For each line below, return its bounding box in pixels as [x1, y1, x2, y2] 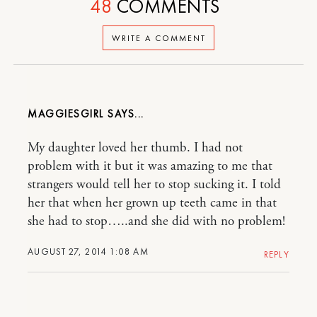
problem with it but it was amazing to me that [28, 158, 272, 175]
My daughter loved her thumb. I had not [28, 139, 243, 156]
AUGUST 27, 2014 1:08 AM [28, 246, 149, 258]
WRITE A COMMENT [111, 32, 206, 44]
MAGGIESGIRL [28, 107, 104, 121]
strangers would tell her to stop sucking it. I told [28, 176, 281, 193]
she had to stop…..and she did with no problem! [28, 213, 285, 230]
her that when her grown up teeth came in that [28, 195, 277, 212]
